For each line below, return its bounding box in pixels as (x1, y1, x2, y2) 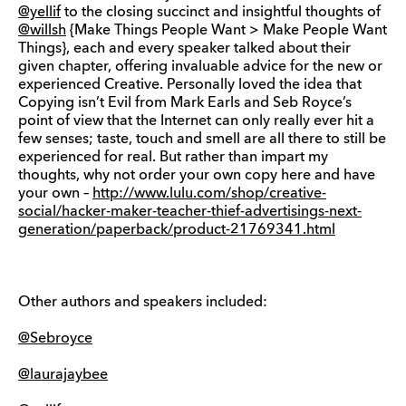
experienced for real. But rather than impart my (18, 150, 328, 165)
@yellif (18, 5, 61, 20)
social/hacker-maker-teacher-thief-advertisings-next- (18, 205, 362, 219)
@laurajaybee (18, 368, 108, 382)
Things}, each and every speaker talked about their (18, 42, 351, 56)
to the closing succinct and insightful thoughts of (61, 5, 381, 20)
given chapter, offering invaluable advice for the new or (18, 60, 382, 74)
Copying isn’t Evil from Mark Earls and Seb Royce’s (18, 96, 352, 111)
